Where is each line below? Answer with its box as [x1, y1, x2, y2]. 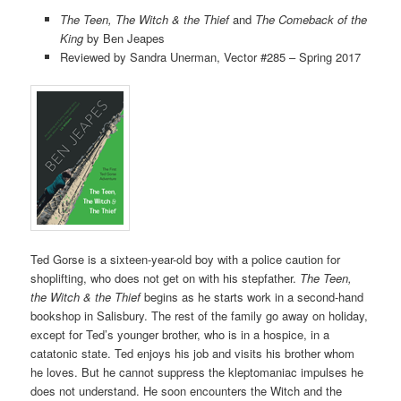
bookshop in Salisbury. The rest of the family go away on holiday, [30, 306, 369, 324]
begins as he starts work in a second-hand [141, 287, 364, 305]
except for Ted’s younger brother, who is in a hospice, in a [30, 325, 330, 343]
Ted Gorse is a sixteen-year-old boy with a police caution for [30, 250, 341, 268]
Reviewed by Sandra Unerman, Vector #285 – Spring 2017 [59, 47, 361, 65]
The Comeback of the [254, 10, 367, 28]
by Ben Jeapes [82, 29, 165, 47]
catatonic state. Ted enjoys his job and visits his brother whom [30, 344, 355, 362]
